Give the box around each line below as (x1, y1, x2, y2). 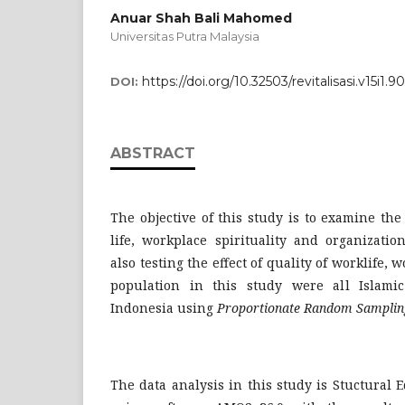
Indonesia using (110, 298, 217, 316)
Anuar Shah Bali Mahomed (110, 9, 292, 26)
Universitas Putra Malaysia (110, 28, 259, 43)
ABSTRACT (110, 144, 195, 162)
